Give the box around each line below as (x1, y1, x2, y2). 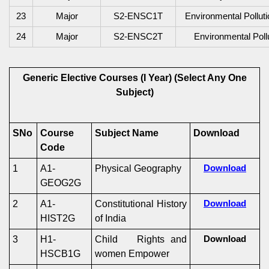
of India (95, 213, 126, 223)
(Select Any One (174, 73, 247, 83)
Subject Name (95, 128, 159, 138)
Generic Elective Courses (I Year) (22, 73, 174, 83)
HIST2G (40, 213, 75, 223)
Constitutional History (95, 199, 187, 209)
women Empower (95, 249, 169, 259)
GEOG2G (40, 178, 81, 188)
